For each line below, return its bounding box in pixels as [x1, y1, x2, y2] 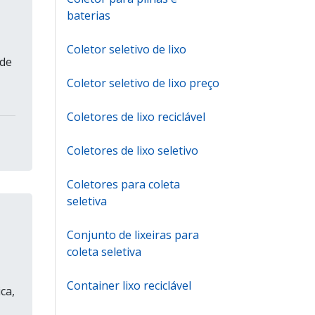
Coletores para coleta [67, 176, 180, 192]
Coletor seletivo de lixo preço [67, 75, 219, 91]
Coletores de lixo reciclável [67, 109, 205, 124]
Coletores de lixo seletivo [67, 143, 198, 158]
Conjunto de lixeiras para [67, 227, 199, 243]
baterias [67, 8, 110, 23]
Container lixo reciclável [67, 278, 191, 293]
